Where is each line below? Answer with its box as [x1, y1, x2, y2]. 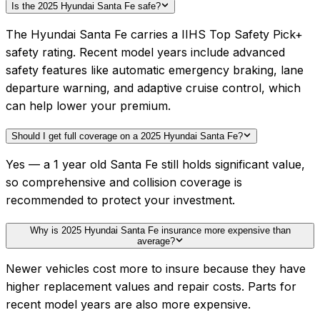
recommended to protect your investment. [6, 192, 235, 207]
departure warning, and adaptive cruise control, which [6, 80, 301, 95]
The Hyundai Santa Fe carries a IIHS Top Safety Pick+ [6, 26, 303, 41]
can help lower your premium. [6, 98, 171, 113]
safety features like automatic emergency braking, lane [6, 62, 304, 77]
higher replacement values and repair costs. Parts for [6, 279, 296, 294]
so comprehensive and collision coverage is [6, 174, 242, 189]
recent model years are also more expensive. [6, 296, 251, 311]
